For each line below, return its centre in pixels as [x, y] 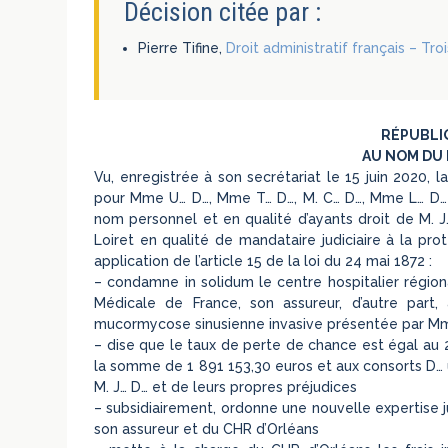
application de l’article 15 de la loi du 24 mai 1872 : [263, 260]
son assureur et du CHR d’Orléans [207, 428]
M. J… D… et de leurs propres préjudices [226, 386]
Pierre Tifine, [182, 47]
